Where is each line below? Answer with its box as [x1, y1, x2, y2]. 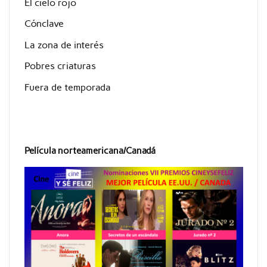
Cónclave [24, 18, 64, 30]
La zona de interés [24, 39, 104, 51]
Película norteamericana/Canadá [24, 145, 156, 156]
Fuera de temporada [24, 81, 111, 93]
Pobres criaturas [24, 60, 96, 72]
